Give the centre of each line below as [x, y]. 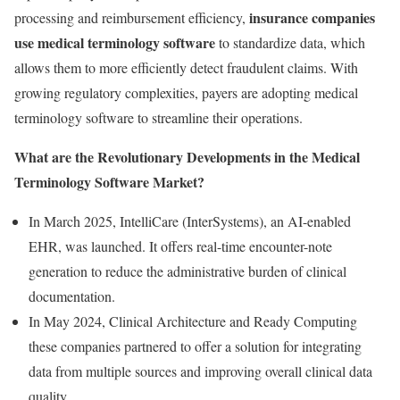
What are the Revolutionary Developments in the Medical [187, 157]
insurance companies [312, 17]
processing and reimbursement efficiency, [132, 17]
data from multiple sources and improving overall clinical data [200, 371]
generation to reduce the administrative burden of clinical [187, 271]
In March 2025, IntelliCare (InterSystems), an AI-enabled [190, 221]
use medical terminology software [115, 42]
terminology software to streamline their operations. [158, 117]
